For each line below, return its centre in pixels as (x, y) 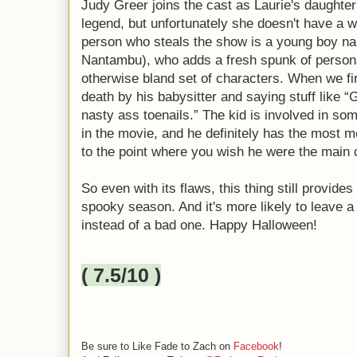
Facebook (256, 346)
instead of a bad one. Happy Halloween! (199, 225)
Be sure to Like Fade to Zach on (157, 346)
